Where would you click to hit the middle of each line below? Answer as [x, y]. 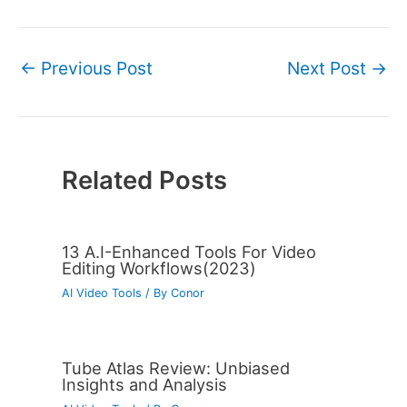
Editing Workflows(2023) [159, 268]
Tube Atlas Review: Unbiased [175, 368]
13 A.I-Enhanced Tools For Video [189, 251]
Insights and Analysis [144, 385]
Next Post [329, 68]
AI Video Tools [101, 293]
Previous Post [94, 68]
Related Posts [144, 180]
